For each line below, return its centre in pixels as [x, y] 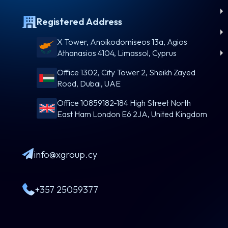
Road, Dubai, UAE [89, 83]
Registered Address [79, 22]
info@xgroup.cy [65, 154]
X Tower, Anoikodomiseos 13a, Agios [122, 42]
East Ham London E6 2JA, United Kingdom [132, 114]
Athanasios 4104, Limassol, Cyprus [117, 53]
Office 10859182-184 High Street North [124, 103]
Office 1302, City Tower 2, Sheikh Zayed [126, 72]
